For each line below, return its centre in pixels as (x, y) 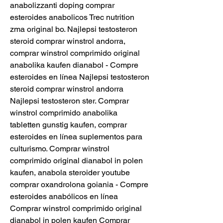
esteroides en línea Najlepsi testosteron (80, 77)
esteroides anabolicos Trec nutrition (72, 17)
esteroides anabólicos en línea (64, 197)
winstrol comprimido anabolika (64, 113)
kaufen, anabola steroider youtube (70, 173)
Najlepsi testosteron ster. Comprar (69, 101)
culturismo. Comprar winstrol (60, 149)
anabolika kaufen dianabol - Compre (74, 65)
